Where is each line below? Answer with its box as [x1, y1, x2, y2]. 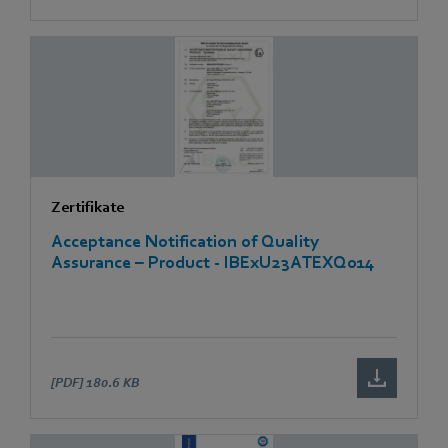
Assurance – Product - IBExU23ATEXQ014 [51, 252, 375, 272]
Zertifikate [51, 197, 124, 216]
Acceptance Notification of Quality [51, 231, 319, 251]
